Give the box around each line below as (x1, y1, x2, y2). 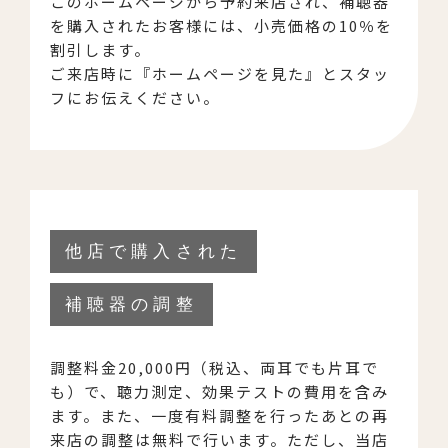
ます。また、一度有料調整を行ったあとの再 (50, 404, 389, 426)
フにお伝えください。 (50, 86, 220, 108)
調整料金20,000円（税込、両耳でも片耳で (50, 356, 379, 378)
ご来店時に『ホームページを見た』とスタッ (50, 62, 390, 84)
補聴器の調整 (65, 294, 198, 314)
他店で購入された (65, 241, 242, 261)
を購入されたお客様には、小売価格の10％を (50, 14, 393, 36)
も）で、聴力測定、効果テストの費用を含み (50, 380, 389, 402)
